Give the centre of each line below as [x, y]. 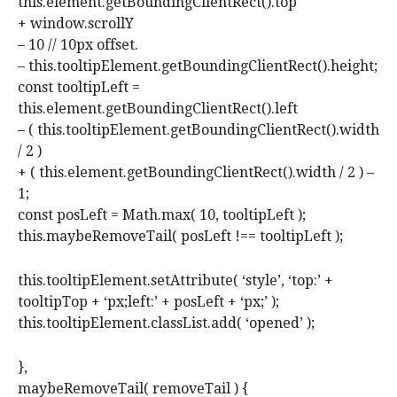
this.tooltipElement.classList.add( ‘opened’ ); [166, 323]
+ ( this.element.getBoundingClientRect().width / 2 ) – [196, 173]
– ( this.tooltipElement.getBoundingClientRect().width [198, 130]
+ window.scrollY [76, 24]
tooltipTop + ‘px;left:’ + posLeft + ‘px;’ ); [148, 302]
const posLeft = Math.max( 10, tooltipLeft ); [162, 215]
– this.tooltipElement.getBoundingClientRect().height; [198, 66]
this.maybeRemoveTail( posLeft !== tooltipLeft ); [180, 237]
